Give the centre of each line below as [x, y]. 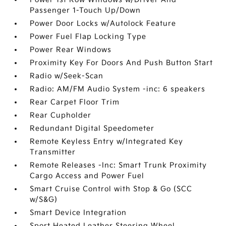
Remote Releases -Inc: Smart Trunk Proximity [119, 165]
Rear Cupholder [61, 115]
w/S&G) [44, 200]
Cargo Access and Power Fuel [87, 176]
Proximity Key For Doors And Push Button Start [122, 63]
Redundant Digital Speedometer [92, 128]
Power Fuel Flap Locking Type [88, 37]
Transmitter [53, 152]
